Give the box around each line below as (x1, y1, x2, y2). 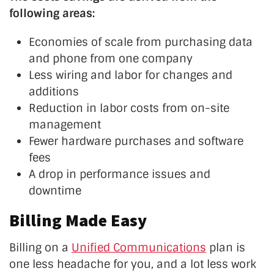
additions (29, 84, 79, 99)
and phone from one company (29, 51, 193, 66)
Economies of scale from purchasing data (29, 34, 253, 50)
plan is (206, 240, 245, 255)
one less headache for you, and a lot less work (9, 256, 256, 272)
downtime (29, 183, 81, 198)
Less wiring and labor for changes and (29, 67, 232, 83)
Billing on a (9, 240, 72, 255)
